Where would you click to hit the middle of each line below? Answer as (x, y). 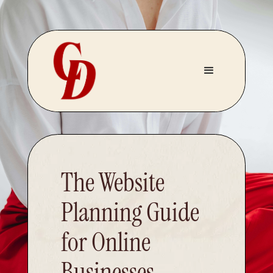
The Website (112, 182)
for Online (105, 242)
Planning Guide (130, 212)
